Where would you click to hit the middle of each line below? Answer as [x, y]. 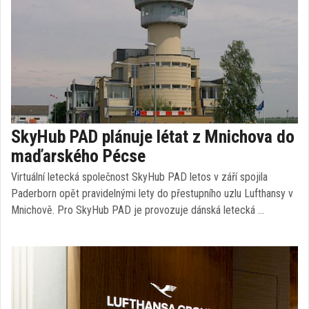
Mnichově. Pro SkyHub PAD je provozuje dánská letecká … [138, 210]
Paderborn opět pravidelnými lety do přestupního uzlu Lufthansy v [152, 193]
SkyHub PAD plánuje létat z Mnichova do [153, 137]
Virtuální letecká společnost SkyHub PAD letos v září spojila [139, 177]
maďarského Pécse [78, 156]
